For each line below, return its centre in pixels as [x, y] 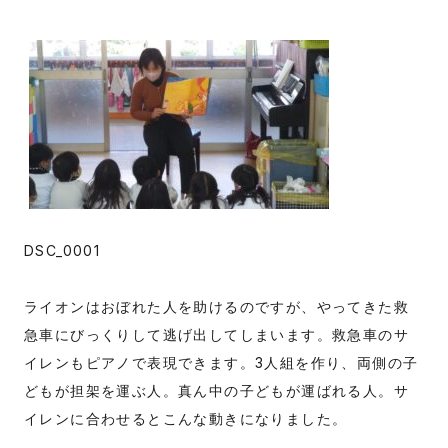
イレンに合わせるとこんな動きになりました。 [185, 418]
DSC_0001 [62, 250]
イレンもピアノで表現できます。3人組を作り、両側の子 [221, 362]
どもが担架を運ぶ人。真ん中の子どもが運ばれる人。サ [216, 390]
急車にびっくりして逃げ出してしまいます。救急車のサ [216, 334]
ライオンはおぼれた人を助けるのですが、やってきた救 [216, 306]
